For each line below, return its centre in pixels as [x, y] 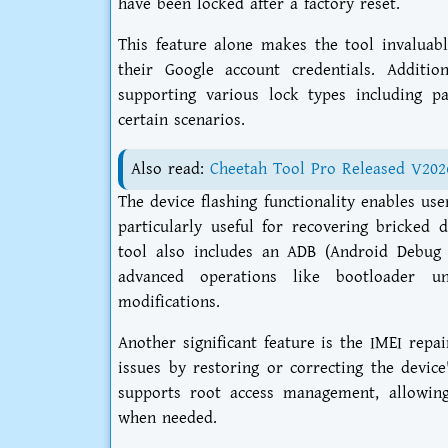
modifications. [169, 302]
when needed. [167, 418]
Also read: [170, 169]
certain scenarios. [181, 120]
